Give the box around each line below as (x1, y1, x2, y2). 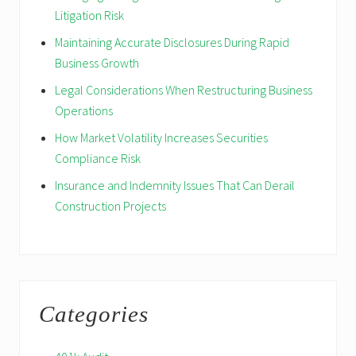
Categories (39, 300, 149, 327)
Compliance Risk (55, 149, 141, 166)
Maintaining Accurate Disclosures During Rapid (55, 33, 289, 50)
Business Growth (55, 54, 139, 71)
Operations (55, 102, 113, 118)
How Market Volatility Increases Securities (55, 129, 268, 145)
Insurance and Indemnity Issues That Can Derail (55, 176, 295, 193)
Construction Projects (55, 197, 166, 214)
